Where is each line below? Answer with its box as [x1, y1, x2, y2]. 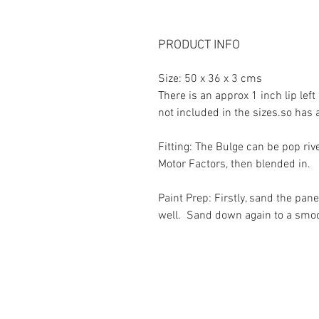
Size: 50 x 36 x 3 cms [158, 72, 262, 86]
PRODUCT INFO [158, 38, 240, 53]
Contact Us [140, 296, 202, 313]
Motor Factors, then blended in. [158, 157, 310, 172]
